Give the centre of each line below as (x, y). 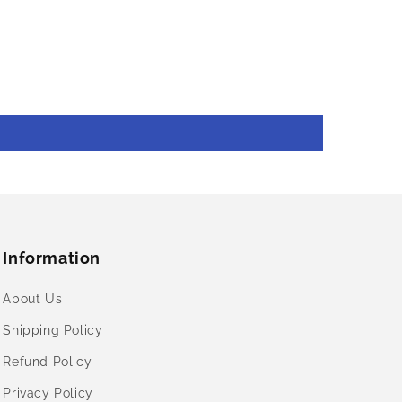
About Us (33, 299)
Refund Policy (48, 362)
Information (52, 258)
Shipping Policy (53, 330)
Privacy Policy (48, 393)
